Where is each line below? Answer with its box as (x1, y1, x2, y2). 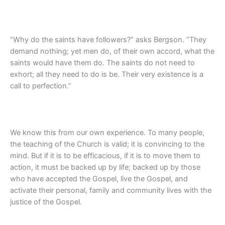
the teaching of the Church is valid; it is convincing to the (10, 140, 204, 149)
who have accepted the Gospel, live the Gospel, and (10, 174, 188, 184)
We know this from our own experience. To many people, (10, 128, 204, 138)
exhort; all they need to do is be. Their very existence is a (10, 70, 203, 79)
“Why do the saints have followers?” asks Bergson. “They (10, 35, 206, 45)
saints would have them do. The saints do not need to (10, 58, 195, 68)
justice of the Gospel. (10, 197, 82, 207)
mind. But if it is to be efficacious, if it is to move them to (10, 151, 200, 161)
